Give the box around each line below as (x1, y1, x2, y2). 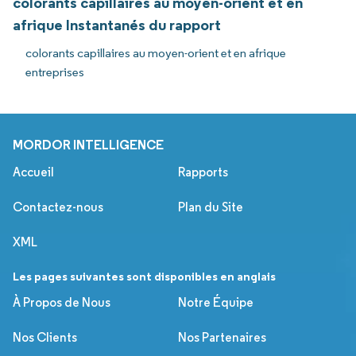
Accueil (13, 164, 54, 180)
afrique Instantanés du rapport (13, 14, 221, 34)
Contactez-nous (13, 199, 103, 215)
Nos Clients (13, 329, 77, 345)
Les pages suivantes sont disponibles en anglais (13, 268, 276, 284)
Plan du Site (178, 199, 243, 215)
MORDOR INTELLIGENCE (13, 136, 164, 153)
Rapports (178, 164, 228, 180)
